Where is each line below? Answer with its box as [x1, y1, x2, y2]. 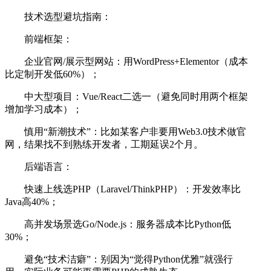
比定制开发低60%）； [5, 69, 100, 80]
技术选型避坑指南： [24, 11, 111, 22]
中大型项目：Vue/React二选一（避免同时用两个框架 [24, 91, 248, 102]
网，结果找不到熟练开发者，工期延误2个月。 [5, 139, 203, 150]
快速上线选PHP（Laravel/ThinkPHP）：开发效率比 [24, 184, 241, 195]
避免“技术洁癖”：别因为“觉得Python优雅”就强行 [24, 254, 233, 265]
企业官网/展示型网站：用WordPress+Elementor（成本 [24, 56, 248, 67]
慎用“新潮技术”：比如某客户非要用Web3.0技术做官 [24, 126, 246, 137]
